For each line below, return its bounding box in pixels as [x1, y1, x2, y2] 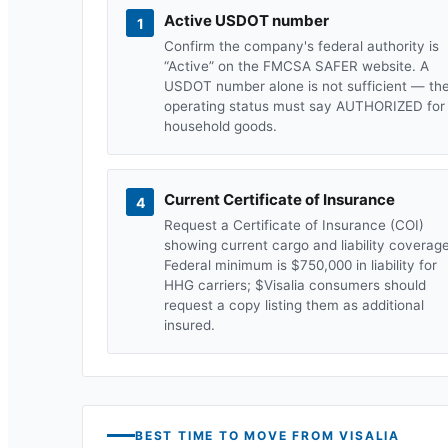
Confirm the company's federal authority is [164, 38, 439, 54]
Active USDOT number [164, 11, 329, 30]
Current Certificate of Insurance [164, 190, 395, 209]
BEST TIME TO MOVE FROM [135, 428, 340, 443]
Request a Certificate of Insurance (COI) [164, 217, 424, 233]
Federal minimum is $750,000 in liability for [164, 257, 437, 273]
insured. [164, 317, 215, 333]
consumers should [305, 277, 426, 293]
